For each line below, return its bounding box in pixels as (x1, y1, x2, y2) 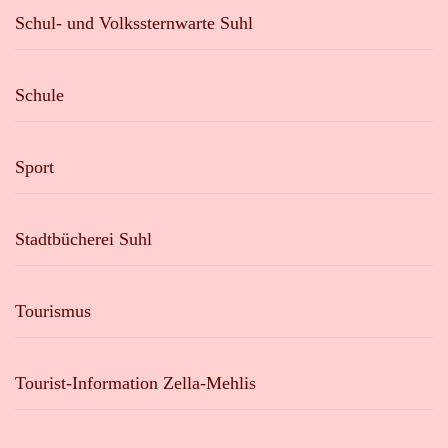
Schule (15, 85, 64, 105)
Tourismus (15, 301, 91, 321)
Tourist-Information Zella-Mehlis (15, 373, 256, 393)
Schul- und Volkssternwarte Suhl (15, 13, 253, 33)
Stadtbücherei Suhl (15, 229, 152, 249)
